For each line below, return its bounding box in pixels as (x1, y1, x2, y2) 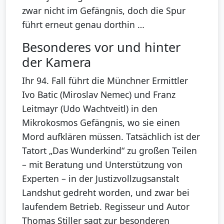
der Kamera (22, 53, 91, 71)
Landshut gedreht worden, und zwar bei (22, 186, 189, 199)
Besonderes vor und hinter (22, 38, 180, 56)
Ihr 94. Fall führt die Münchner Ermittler (22, 74, 188, 87)
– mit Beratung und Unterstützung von (22, 158, 182, 171)
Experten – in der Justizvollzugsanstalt (22, 172, 179, 185)
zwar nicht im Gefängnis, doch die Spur (22, 4, 185, 17)
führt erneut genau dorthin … (22, 18, 144, 31)
